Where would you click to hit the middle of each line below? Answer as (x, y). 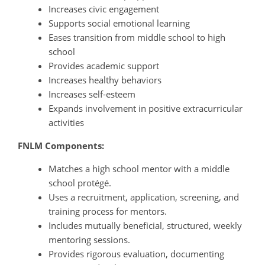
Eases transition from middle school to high (137, 38)
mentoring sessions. (89, 240)
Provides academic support (104, 66)
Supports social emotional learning (119, 23)
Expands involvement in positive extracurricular (146, 109)
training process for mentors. (108, 211)
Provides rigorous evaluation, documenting (136, 254)
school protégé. (80, 183)
